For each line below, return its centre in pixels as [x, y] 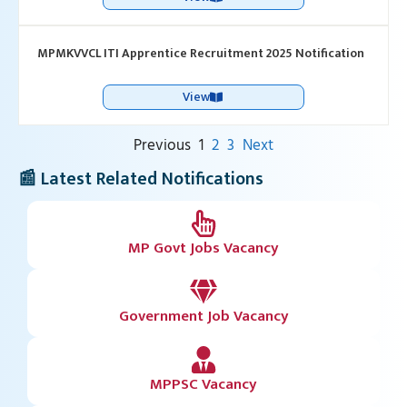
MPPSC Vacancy [203, 384]
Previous [162, 146]
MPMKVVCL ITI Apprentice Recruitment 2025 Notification [201, 53]
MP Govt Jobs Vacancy [203, 248]
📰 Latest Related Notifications [141, 179]
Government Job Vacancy [203, 316]
